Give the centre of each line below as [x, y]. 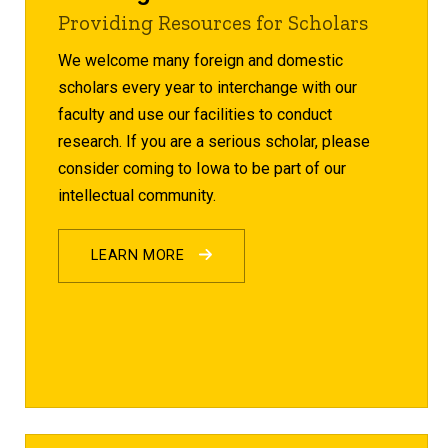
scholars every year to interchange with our [208, 87]
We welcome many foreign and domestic [201, 60]
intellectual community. [137, 195]
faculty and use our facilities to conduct [195, 114]
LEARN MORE [140, 255]
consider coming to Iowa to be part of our [202, 168]
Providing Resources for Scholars [213, 22]
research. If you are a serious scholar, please [214, 141]
